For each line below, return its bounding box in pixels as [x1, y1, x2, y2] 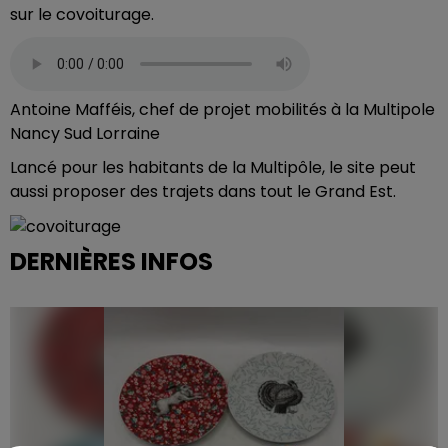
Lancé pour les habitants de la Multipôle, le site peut [10, 156, 416, 180]
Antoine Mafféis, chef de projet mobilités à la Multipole [10, 98, 435, 122]
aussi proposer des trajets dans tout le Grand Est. [10, 180, 396, 204]
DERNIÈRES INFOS [10, 244, 213, 278]
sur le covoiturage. [10, 3, 154, 27]
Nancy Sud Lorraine [10, 122, 160, 146]
